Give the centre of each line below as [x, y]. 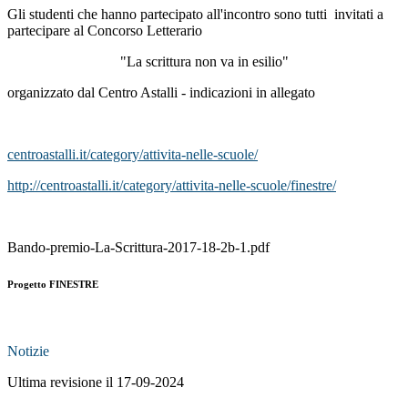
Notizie [28, 352]
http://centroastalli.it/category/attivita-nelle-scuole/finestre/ [172, 186]
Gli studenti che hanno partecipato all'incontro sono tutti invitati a [195, 15]
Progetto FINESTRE [53, 285]
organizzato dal [53, 93]
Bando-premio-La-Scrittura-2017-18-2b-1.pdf [138, 248]
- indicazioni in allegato [246, 93]
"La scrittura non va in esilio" [204, 62]
